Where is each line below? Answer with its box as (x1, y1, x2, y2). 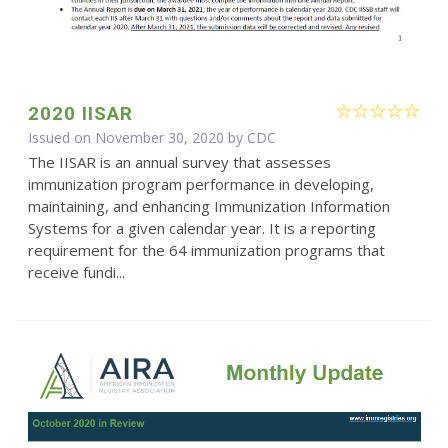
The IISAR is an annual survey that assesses (27, 152, 331, 173)
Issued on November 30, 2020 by (27, 128, 247, 148)
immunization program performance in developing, (27, 174, 374, 195)
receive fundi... (27, 262, 125, 283)
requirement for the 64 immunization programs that (27, 240, 385, 261)
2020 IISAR (27, 102, 133, 126)
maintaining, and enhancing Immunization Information (27, 196, 390, 217)
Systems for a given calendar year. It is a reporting (27, 218, 376, 239)
